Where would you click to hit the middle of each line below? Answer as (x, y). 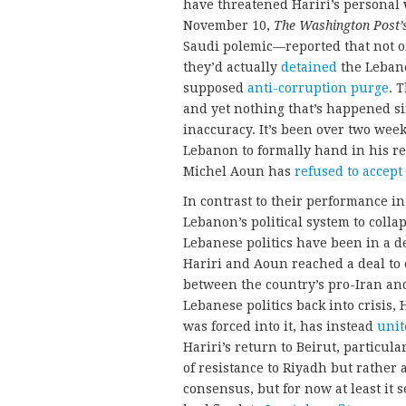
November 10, (228, 25)
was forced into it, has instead (280, 326)
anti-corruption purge (318, 87)
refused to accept (348, 171)
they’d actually (232, 67)
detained (309, 67)
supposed (215, 87)
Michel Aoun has (239, 171)
